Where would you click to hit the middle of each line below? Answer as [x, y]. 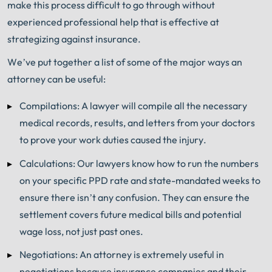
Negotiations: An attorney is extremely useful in [122, 254]
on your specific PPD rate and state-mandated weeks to [140, 180]
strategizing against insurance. [74, 39]
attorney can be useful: [56, 79]
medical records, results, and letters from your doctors [137, 123]
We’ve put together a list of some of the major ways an [125, 62]
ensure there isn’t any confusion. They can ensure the [134, 197]
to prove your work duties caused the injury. [113, 140]
